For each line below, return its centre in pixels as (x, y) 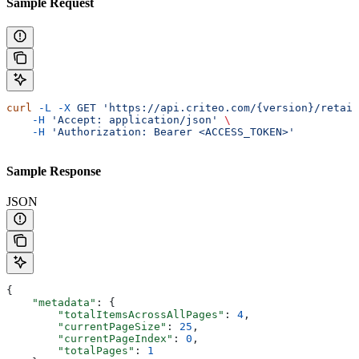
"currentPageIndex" (90, 338)
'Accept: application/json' (131, 119)
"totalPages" (71, 350)
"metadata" (51, 302)
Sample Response (54, 171)
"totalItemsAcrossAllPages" (115, 314)
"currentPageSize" (87, 326)
